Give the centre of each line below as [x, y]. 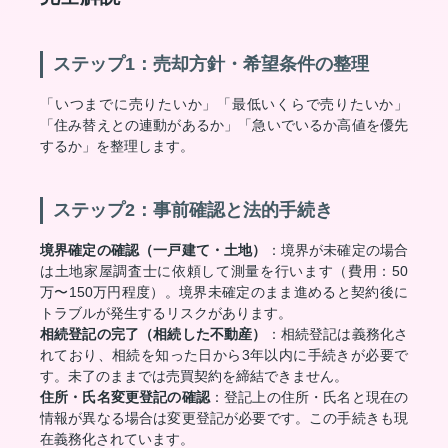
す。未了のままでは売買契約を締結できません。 [194, 376]
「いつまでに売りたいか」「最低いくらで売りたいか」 [224, 104]
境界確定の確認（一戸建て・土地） [153, 250]
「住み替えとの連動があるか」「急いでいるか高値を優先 [224, 125]
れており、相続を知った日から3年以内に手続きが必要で [224, 355]
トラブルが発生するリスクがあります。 [166, 313]
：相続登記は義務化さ [337, 334]
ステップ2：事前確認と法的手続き [193, 210]
